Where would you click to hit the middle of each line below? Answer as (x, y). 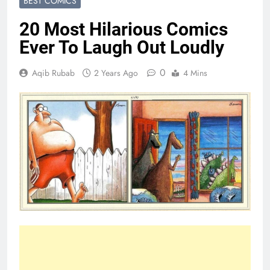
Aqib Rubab (53, 73)
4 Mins (195, 73)
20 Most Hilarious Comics (124, 30)
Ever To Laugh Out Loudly (122, 48)
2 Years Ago (116, 73)
